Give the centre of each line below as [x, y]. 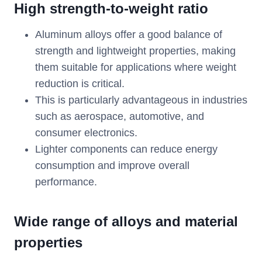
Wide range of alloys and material [126, 222]
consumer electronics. [86, 133]
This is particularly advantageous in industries [141, 100]
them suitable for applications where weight [136, 68]
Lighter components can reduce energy [126, 149]
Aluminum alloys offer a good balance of [129, 35]
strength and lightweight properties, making [135, 51]
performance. [66, 182]
